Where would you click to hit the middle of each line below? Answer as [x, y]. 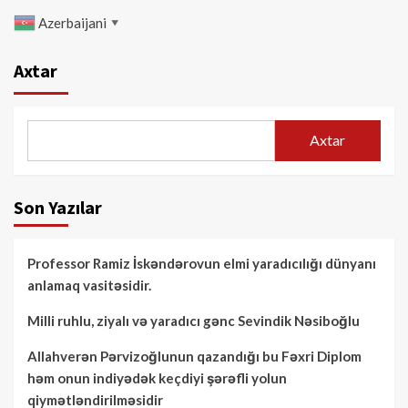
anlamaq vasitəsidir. [89, 285]
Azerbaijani [72, 22]
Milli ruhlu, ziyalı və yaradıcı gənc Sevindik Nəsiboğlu [194, 320]
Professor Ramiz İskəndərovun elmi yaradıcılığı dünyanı [202, 263]
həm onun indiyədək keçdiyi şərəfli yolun [157, 377]
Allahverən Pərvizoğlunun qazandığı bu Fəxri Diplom [194, 356]
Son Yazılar [58, 207]
